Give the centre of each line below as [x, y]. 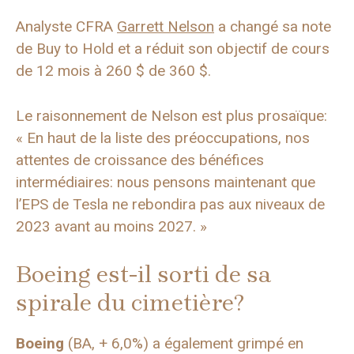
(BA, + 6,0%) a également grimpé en [184, 343]
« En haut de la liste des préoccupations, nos [163, 137]
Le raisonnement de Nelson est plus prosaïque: [171, 115]
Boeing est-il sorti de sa [143, 274]
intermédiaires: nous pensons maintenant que [166, 182]
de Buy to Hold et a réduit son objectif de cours [173, 49]
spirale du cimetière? [130, 303]
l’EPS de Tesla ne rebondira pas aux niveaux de [170, 204]
